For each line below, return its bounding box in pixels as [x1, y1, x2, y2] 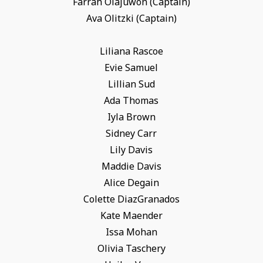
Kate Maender [100, 209, 163, 222]
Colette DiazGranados [83, 193, 180, 206]
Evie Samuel [104, 61, 159, 75]
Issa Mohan [105, 225, 157, 239]
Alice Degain [103, 176, 159, 190]
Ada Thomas [104, 94, 159, 107]
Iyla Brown [107, 110, 156, 124]
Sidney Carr [106, 127, 157, 140]
